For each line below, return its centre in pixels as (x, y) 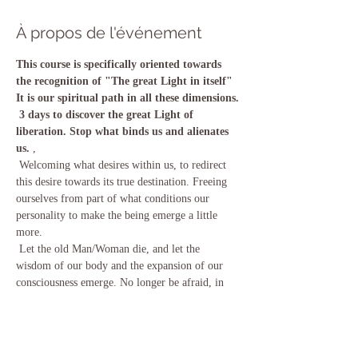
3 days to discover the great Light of (108, 115)
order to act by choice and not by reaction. (112, 299)
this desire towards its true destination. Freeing (123, 182)
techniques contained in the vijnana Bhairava (118, 333)
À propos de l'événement (109, 33)
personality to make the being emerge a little (118, 215)
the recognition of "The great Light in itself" (126, 81)
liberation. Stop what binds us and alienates (124, 131)
